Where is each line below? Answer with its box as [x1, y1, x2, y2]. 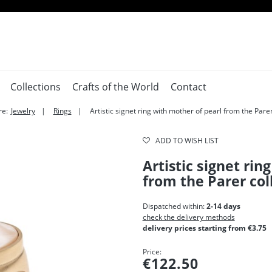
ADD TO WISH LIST [155, 135, 219, 146]
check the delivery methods [142, 212, 235, 222]
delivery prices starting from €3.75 [142, 223, 267, 233]
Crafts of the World [72, 80, 159, 93]
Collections [10, 80, 61, 93]
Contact [171, 80, 206, 93]
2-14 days [206, 201, 240, 211]
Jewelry [10, 106, 35, 116]
